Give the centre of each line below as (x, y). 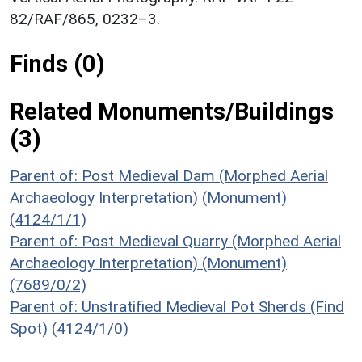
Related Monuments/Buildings (172, 111)
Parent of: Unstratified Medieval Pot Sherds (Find (177, 306)
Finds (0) (57, 63)
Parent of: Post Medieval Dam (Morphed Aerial (169, 175)
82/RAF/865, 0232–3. (85, 19)
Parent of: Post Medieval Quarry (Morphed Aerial (175, 241)
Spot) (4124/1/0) (69, 328)
